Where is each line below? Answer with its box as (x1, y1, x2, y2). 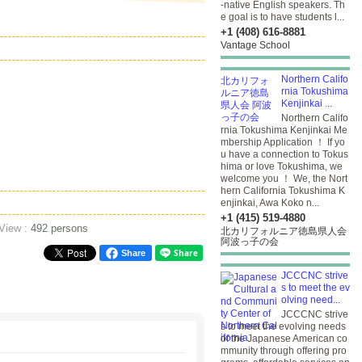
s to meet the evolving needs (221, 321, 346, 332)
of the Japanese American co (221, 333, 347, 344)
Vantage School (221, 40, 290, 51)
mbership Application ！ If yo (221, 137, 345, 148)
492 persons (31, 222, 88, 234)
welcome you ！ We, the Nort (221, 173, 347, 184)
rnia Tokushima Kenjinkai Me (221, 124, 347, 136)
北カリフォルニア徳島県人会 (221, 225, 347, 237)
